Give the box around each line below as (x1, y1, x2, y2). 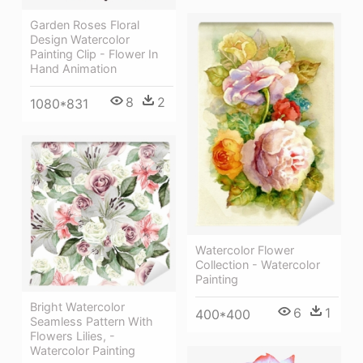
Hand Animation (30, 62, 117, 76)
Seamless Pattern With (30, 314, 153, 328)
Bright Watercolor (30, 299, 125, 314)
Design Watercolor (30, 32, 130, 47)
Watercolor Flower (195, 242, 294, 257)
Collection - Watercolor (195, 257, 320, 271)
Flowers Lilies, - (30, 328, 115, 343)
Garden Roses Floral (30, 18, 139, 32)
